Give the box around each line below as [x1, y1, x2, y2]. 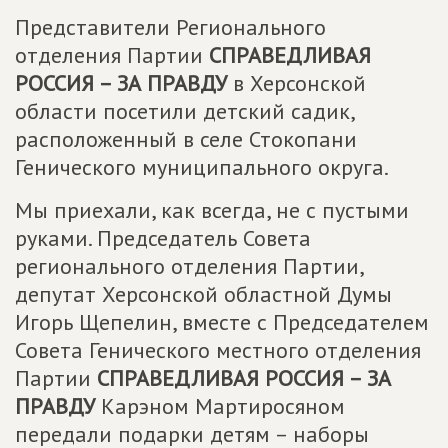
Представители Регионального [15, 13, 326, 41]
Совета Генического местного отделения [15, 336, 421, 364]
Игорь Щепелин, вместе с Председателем [15, 308, 429, 336]
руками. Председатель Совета [15, 224, 311, 252]
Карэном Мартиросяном [95, 392, 345, 420]
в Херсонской [227, 69, 366, 97]
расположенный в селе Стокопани [15, 125, 357, 153]
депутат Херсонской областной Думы [15, 280, 392, 308]
